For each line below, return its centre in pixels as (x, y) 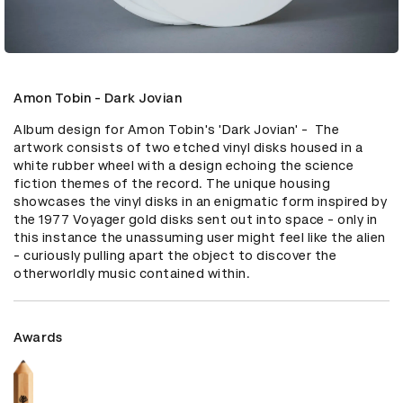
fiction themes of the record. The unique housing (172, 183)
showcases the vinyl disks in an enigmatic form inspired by (200, 201)
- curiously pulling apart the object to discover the (175, 255)
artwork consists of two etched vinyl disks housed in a (188, 147)
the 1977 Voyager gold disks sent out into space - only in (196, 219)
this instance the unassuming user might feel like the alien (200, 237)
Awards (38, 337)
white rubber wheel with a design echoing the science (184, 165)
